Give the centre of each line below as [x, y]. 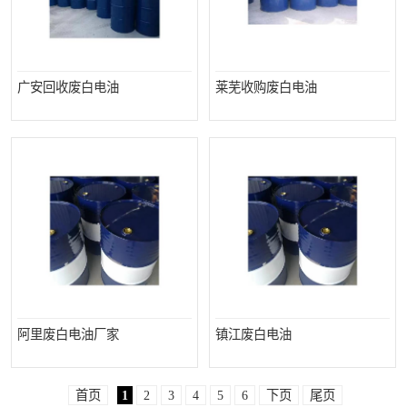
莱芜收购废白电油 [266, 87]
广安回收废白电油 [68, 87]
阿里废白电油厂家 [68, 334]
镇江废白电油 [253, 334]
